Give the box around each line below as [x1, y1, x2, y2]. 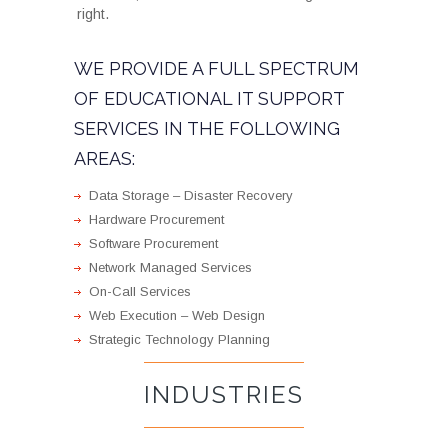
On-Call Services [89, 284, 191, 300]
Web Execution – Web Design [89, 308, 265, 324]
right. [77, 6, 109, 23]
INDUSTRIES [144, 380, 304, 410]
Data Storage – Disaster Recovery [89, 188, 293, 204]
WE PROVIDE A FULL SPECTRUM [74, 58, 359, 80]
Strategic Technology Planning [89, 332, 270, 348]
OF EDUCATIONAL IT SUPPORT [74, 88, 344, 110]
